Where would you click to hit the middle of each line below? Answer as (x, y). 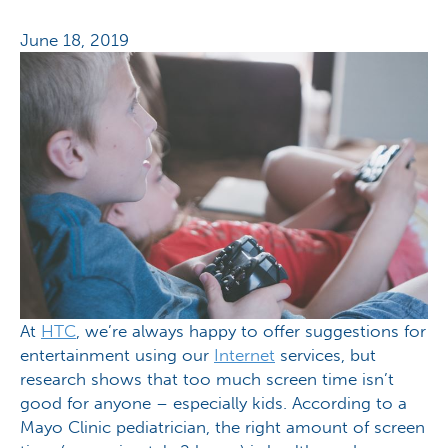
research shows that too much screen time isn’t (207, 379)
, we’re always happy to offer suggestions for (251, 331)
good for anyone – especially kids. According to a (213, 403)
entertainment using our (117, 355)
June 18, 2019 (74, 40)
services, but (325, 355)
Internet (244, 355)
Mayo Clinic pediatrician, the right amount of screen (222, 427)
